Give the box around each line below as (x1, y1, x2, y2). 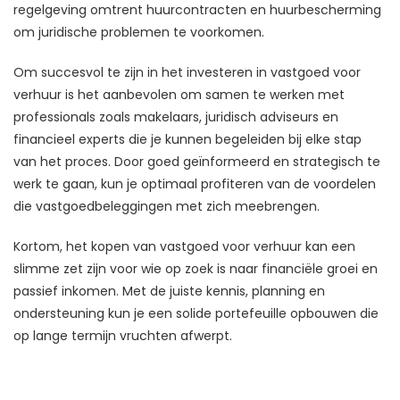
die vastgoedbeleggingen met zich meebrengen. (13, 197, 320, 216)
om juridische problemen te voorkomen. (13, 23, 264, 42)
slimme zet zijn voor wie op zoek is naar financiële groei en (13, 260, 378, 279)
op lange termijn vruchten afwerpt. (13, 327, 232, 346)
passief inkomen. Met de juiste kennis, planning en (13, 282, 325, 301)
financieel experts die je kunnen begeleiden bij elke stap (13, 130, 362, 149)
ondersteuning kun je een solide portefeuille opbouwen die (13, 304, 379, 323)
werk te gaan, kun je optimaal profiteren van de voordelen (13, 175, 376, 194)
